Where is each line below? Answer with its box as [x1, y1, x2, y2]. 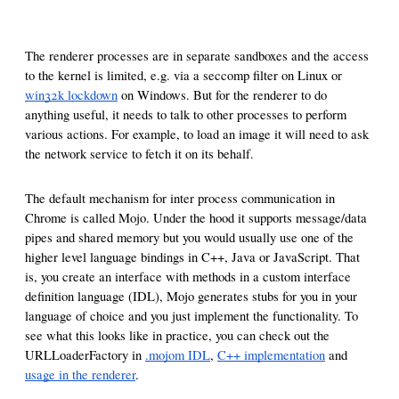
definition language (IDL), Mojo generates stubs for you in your [25, 288, 357, 305]
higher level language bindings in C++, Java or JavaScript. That [25, 248, 360, 265]
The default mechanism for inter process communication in [25, 190, 335, 207]
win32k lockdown [25, 86, 118, 103]
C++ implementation [217, 346, 325, 363]
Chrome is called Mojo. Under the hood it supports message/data [25, 209, 367, 226]
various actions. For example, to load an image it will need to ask [25, 126, 369, 142]
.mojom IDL [145, 346, 210, 363]
